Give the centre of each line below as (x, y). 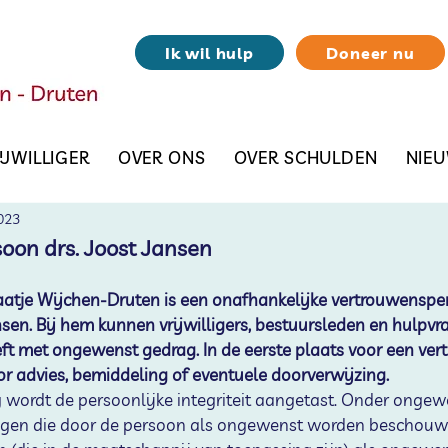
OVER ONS (161, 157)
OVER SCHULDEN (305, 157)
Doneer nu (370, 52)
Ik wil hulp (209, 52)
